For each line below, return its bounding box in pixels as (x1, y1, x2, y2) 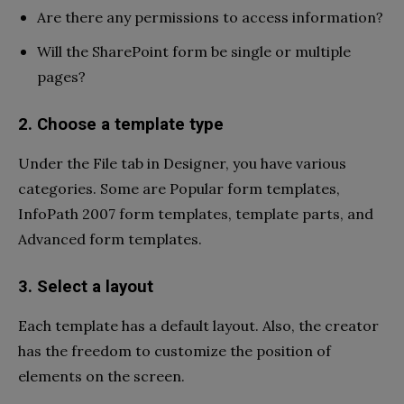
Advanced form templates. (18, 230, 206, 249)
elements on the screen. (18, 367, 185, 386)
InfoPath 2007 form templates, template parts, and (18, 205, 373, 224)
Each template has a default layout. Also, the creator (18, 317, 379, 335)
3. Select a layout (18, 277, 158, 298)
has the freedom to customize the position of (18, 342, 331, 361)
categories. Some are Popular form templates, (18, 179, 340, 198)
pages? (37, 68, 86, 87)
